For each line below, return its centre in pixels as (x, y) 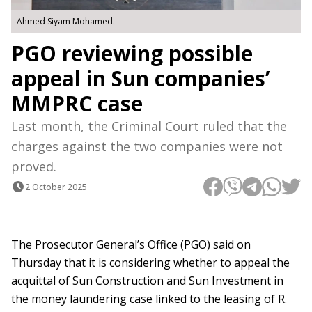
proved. (34, 167)
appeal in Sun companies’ (141, 79)
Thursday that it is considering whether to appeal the (150, 263)
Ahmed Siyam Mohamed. (66, 22)
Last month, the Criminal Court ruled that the (149, 126)
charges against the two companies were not (147, 147)
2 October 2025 (56, 187)
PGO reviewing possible (132, 54)
